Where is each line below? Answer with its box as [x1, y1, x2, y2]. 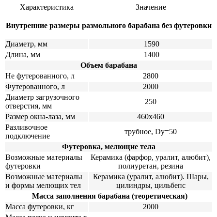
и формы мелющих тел [5, 181, 81, 189]
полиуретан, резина [118, 161, 183, 170]
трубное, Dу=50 [124, 127, 177, 136]
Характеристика [19, 2, 74, 11]
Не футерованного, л [5, 71, 75, 80]
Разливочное [5, 123, 47, 131]
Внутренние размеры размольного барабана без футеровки [5, 21, 212, 30]
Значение [135, 2, 166, 11]
